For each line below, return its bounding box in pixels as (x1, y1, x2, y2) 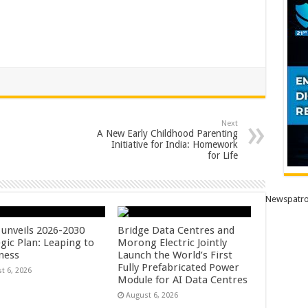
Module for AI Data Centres (118, 274, 248, 286)
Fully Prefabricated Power (118, 261, 240, 274)
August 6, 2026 (126, 291, 179, 300)
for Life (207, 150, 238, 161)
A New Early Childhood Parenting (96, 128, 238, 139)
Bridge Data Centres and (118, 224, 235, 236)
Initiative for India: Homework (111, 139, 238, 150)
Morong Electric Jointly (118, 236, 228, 249)
